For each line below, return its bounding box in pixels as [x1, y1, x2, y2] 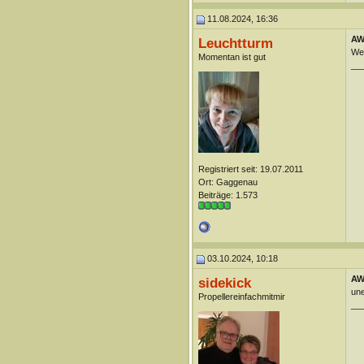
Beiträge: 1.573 [197, 190, 258, 200]
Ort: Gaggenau [197, 177, 258, 187]
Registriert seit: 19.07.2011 [197, 164, 303, 174]
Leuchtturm [197, 35, 273, 51]
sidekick [197, 275, 251, 291]
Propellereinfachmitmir [197, 292, 285, 301]
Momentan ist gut [197, 52, 266, 62]
